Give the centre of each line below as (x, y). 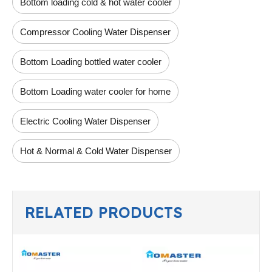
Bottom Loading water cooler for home (95, 92)
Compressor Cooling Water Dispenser (95, 32)
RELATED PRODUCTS (104, 213)
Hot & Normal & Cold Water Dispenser (96, 151)
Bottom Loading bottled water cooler (91, 62)
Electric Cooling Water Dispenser (85, 121)
